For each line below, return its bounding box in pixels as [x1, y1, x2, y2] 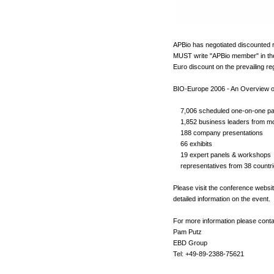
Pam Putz [173, 228, 202, 235]
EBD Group [173, 239, 207, 246]
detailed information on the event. [173, 195, 270, 202]
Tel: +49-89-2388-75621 [173, 250, 244, 257]
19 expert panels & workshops [173, 151, 271, 158]
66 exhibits [173, 140, 212, 147]
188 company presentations [173, 129, 263, 136]
